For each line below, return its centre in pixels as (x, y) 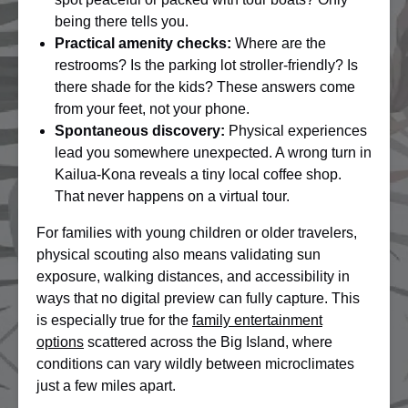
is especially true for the (114, 320)
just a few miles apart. (106, 386)
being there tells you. (122, 21)
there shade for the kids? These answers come (205, 87)
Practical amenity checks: (143, 43)
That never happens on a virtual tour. (172, 196)
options (60, 342)
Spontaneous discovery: (140, 131)
